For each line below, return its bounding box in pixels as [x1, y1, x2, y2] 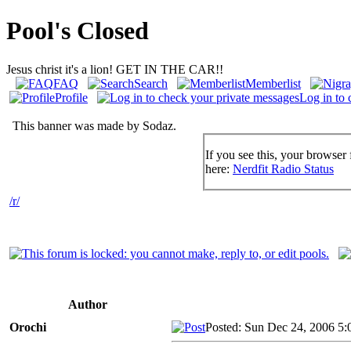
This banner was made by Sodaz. [6, 118, 179, 132]
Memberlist [245, 76, 301, 90]
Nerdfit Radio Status [233, 161, 334, 175]
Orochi [9, 320, 46, 334]
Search [134, 76, 168, 90]
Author [68, 297, 107, 311]
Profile [55, 90, 88, 104]
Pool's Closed [6, 16, 149, 45]
